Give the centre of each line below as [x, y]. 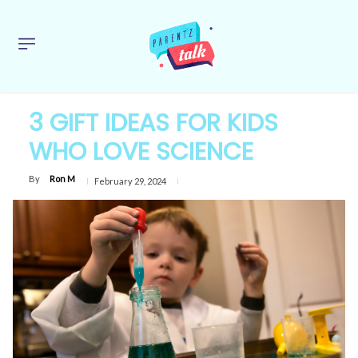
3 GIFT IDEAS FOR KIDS [153, 123]
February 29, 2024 [130, 181]
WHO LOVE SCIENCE [141, 151]
